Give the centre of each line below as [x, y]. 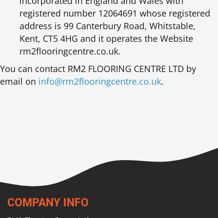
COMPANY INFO [48, 202]
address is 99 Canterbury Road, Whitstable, [108, 26]
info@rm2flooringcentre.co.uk [100, 81]
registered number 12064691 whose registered [115, 13]
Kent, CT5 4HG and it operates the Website [106, 38]
